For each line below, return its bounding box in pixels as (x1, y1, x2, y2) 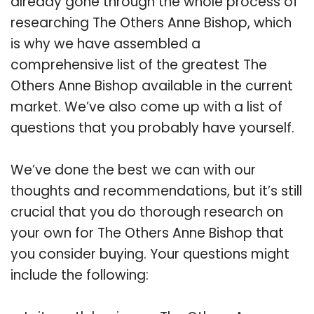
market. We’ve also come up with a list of (11, 97, 282, 116)
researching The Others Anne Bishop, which (11, 13, 292, 32)
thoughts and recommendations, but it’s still (11, 181, 302, 200)
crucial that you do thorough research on (11, 202, 283, 221)
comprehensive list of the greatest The (11, 55, 267, 74)
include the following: (11, 265, 149, 285)
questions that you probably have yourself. (11, 118, 294, 137)
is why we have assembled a (11, 34, 200, 53)
